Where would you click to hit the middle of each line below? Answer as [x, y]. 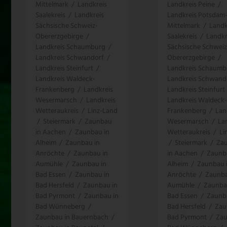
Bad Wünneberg [60, 207]
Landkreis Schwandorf [70, 58]
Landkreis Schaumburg [70, 47]
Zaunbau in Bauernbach [72, 217]
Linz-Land [103, 111]
